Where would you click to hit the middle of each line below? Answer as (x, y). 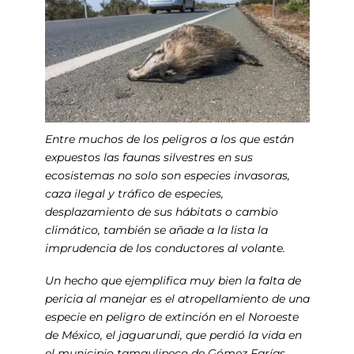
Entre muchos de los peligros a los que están (169, 139)
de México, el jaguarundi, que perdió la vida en (173, 335)
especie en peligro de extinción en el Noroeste (171, 317)
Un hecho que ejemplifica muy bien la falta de (173, 281)
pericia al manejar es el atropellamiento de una (177, 299)
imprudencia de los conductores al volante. (166, 249)
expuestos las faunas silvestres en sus (149, 158)
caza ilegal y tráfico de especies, (134, 194)
